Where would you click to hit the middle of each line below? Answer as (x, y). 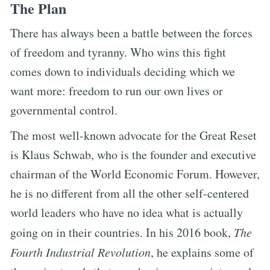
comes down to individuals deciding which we (123, 71)
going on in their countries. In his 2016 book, (122, 232)
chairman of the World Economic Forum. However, (135, 174)
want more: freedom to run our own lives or (117, 90)
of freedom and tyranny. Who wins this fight (118, 52)
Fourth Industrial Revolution (80, 252)
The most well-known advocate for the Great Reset (133, 135)
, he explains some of (202, 252)
